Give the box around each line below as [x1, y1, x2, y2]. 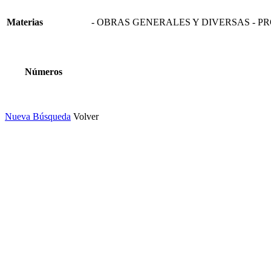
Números [24, 66, 62, 77]
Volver [73, 111, 99, 122]
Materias [7, 16, 43, 27]
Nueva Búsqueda [5, 111, 71, 122]
